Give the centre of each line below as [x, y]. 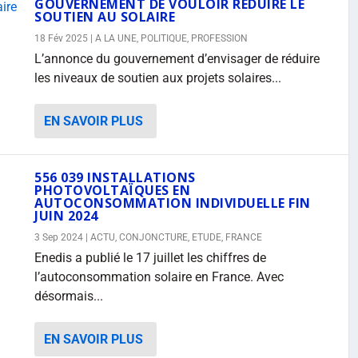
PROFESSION [219, 38]
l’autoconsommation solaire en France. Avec [159, 277]
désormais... [69, 296]
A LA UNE [116, 38]
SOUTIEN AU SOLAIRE [105, 17]
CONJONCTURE [153, 237]
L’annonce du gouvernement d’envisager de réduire [177, 59]
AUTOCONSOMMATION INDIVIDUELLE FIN [173, 203]
